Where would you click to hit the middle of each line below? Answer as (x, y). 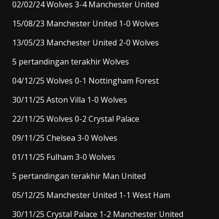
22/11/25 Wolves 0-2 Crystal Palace (76, 119)
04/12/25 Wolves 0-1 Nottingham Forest (86, 81)
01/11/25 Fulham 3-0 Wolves (64, 157)
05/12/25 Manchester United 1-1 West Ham (91, 195)
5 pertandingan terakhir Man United (79, 176)
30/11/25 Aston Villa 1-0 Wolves (70, 100)
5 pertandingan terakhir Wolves (71, 62)
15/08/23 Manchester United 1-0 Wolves (86, 24)
